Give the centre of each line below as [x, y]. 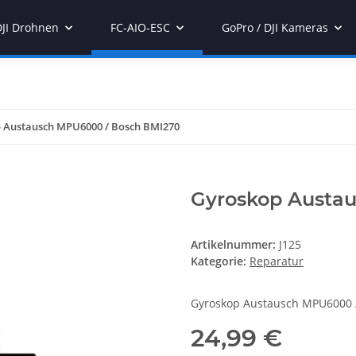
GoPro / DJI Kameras [275, 27]
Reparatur [277, 261]
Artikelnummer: [235, 245]
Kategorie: [220, 261]
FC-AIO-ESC [140, 27]
